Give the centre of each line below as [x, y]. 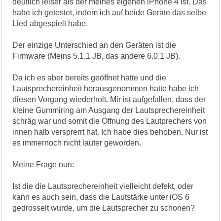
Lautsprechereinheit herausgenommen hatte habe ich [106, 88]
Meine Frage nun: [43, 164]
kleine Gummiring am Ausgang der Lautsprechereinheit [109, 110]
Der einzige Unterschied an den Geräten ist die [94, 45]
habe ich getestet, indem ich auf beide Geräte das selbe [110, 12]
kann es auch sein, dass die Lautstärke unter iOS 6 [101, 197]
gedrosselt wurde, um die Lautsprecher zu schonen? [104, 208]
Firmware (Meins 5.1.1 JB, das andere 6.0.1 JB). [96, 56]
